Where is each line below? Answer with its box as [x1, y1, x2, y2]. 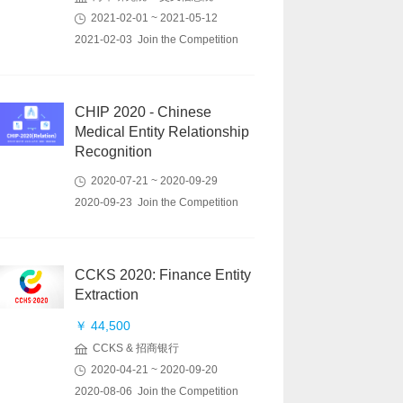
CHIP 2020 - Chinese [75, 104, 211, 120]
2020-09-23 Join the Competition [75, 196, 238, 209]
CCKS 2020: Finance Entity [75, 267, 251, 282]
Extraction [75, 287, 139, 302]
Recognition [75, 144, 152, 159]
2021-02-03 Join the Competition [75, 33, 238, 46]
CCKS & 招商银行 [87, 342, 179, 354]
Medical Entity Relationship [75, 124, 249, 139]
